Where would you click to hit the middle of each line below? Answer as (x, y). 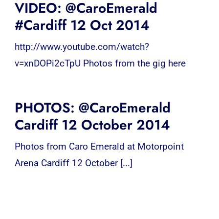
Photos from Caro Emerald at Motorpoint (99, 146)
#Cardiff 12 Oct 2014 (82, 25)
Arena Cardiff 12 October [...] (73, 163)
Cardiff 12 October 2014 (92, 125)
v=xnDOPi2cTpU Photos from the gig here (100, 63)
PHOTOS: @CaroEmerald (92, 108)
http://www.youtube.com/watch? (82, 46)
